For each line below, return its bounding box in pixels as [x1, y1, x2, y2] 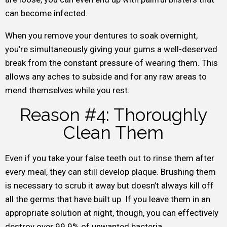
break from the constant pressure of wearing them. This [5, 58, 218, 68]
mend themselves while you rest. [5, 85, 130, 95]
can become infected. [5, 8, 88, 18]
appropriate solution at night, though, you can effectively [5, 208, 218, 218]
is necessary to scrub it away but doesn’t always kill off [5, 180, 214, 191]
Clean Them [63, 122, 164, 143]
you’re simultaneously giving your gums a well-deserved [5, 44, 217, 54]
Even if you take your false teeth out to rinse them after [5, 153, 214, 163]
